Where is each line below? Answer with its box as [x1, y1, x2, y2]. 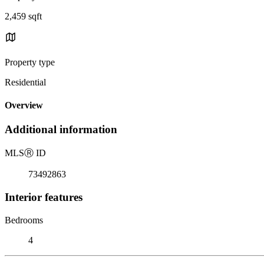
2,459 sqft [5, 11, 42, 21]
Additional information [5, 123, 117, 136]
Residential [5, 77, 46, 87]
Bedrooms [5, 214, 43, 225]
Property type [5, 57, 55, 67]
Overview [5, 100, 43, 111]
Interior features [5, 190, 82, 203]
